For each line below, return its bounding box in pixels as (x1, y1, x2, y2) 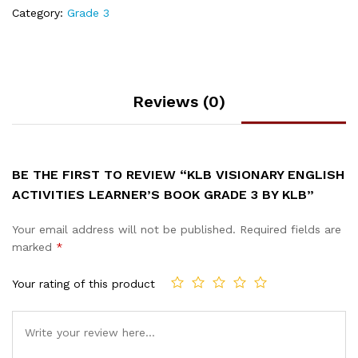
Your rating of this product (12, 276, 155, 290)
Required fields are (240, 223, 341, 237)
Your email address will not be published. (12, 223, 236, 237)
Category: (12, 6, 67, 20)
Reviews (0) (133, 92, 225, 112)
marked (12, 241, 56, 254)
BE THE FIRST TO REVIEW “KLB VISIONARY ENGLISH (12, 167, 344, 183)
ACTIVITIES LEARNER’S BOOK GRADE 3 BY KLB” (12, 187, 314, 203)
